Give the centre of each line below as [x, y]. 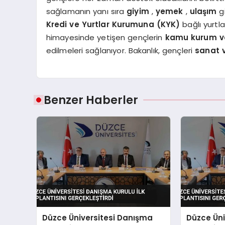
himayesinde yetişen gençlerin [105, 37]
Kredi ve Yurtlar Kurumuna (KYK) [114, 24]
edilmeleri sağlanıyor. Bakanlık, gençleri [121, 50]
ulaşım [204, 11]
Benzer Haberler [91, 100]
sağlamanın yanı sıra [86, 11]
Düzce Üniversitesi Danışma [98, 218]
